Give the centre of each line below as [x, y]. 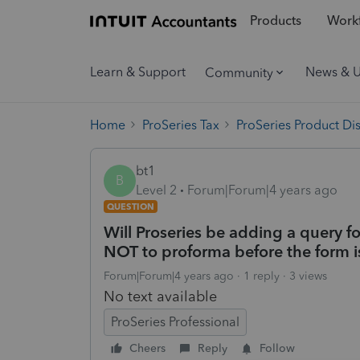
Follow [277, 348]
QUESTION [131, 206]
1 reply [262, 276]
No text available [160, 296]
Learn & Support [138, 72]
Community [239, 72]
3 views [308, 276]
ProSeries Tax [181, 125]
